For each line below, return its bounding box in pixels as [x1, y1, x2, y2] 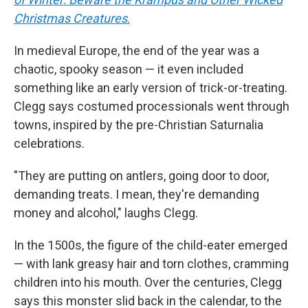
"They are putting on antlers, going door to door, [14, 168, 269, 183]
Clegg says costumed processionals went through [14, 99, 289, 113]
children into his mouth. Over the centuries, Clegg [14, 275, 282, 289]
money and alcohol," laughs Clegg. [14, 206, 198, 220]
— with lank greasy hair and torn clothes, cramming [14, 256, 289, 271]
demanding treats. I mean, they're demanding [14, 187, 259, 201]
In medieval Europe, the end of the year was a [14, 43, 259, 58]
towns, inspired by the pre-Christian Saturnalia [14, 118, 263, 132]
